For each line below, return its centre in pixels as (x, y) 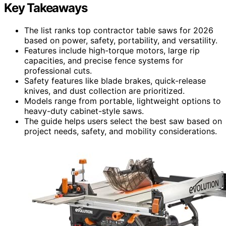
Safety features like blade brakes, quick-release (115, 80)
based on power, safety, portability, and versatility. (121, 40)
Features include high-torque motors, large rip (112, 50)
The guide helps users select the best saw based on (123, 121)
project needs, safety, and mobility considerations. (121, 131)
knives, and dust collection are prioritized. (104, 91)
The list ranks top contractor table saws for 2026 (119, 30)
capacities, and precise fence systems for (104, 60)
